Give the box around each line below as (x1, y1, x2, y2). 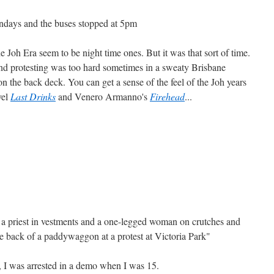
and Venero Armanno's (56, 90, 150, 103)
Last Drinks (10, 90, 56, 103)
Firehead (150, 90, 185, 103)
